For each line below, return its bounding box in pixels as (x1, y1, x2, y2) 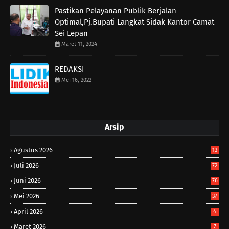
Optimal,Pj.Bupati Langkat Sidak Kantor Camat (55, 17, 214, 27)
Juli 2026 (14, 161, 39, 169)
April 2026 (14, 207, 43, 215)
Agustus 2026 (14, 146, 53, 154)
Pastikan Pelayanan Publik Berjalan (55, 6, 176, 15)
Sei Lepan (55, 28, 88, 38)
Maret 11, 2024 (61, 40, 97, 48)
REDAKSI (55, 64, 84, 74)
